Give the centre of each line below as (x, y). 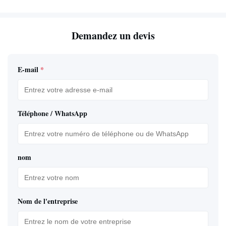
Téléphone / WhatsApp (52, 113)
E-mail (28, 69)
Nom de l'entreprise (48, 201)
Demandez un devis (113, 35)
